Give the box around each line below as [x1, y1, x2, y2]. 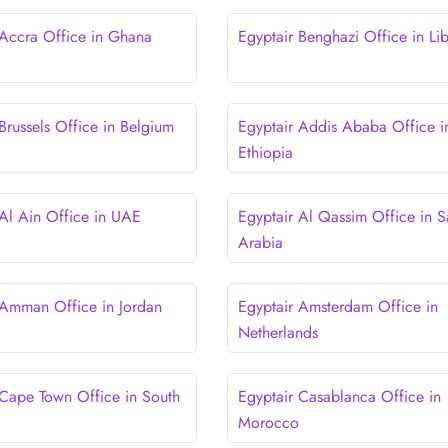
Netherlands [237, 320, 318, 344]
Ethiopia [237, 140, 293, 164]
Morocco [237, 410, 299, 434]
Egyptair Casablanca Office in [237, 384, 441, 408]
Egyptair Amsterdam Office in [237, 294, 438, 318]
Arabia [237, 230, 283, 254]
